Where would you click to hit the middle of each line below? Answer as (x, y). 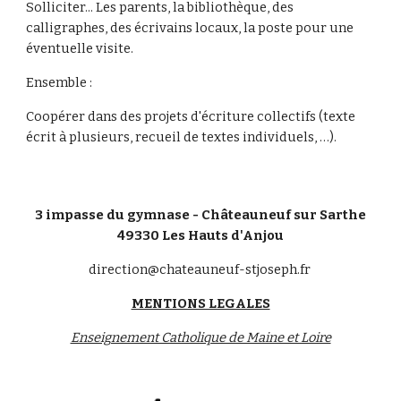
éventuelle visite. (80, 49)
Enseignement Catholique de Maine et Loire (200, 337)
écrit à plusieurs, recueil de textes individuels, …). (182, 137)
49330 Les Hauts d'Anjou (200, 235)
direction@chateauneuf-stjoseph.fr (200, 269)
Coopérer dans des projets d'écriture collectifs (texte (191, 117)
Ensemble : (60, 83)
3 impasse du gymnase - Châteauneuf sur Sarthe (200, 215)
